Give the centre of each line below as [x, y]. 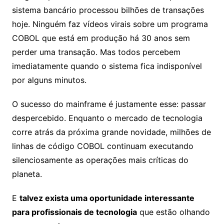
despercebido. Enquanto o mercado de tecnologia [107, 118]
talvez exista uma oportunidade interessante [107, 198]
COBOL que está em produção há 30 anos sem [101, 38]
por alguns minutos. [49, 80]
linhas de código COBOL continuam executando [102, 146]
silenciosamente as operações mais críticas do [100, 160]
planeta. [27, 174]
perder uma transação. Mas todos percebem [96, 52]
